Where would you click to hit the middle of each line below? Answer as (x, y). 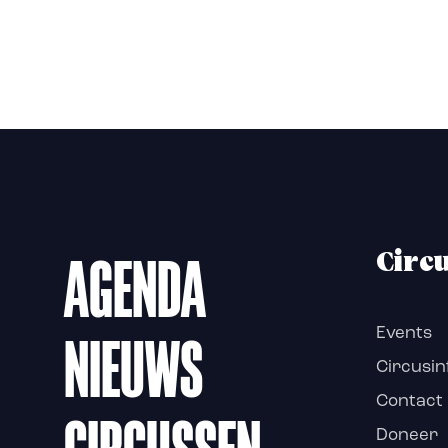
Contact (409, 401)
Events (404, 333)
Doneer (407, 435)
